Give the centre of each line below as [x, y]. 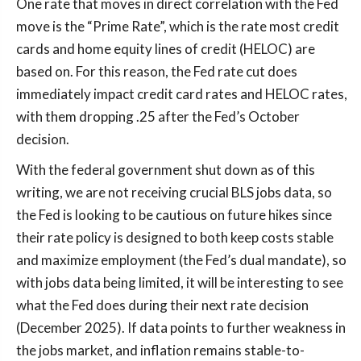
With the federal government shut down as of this [166, 169]
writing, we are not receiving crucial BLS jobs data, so [174, 192]
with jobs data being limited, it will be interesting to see [180, 282]
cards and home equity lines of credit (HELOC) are [166, 48]
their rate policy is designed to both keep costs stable [175, 237]
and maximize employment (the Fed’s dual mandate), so [181, 259]
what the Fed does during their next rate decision [162, 305]
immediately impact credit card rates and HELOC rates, [182, 93]
